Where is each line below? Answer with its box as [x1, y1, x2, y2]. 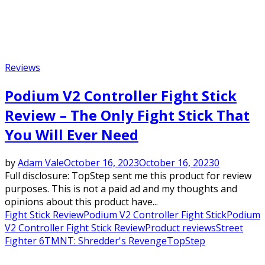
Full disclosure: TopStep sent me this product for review [5, 169, 251, 183]
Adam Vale [18, 156, 64, 170]
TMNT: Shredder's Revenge [44, 234, 167, 248]
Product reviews [145, 221, 216, 235]
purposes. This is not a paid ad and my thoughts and [5, 182, 237, 196]
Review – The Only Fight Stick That [5, 105, 250, 125]
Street [216, 221, 243, 235]
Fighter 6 [5, 234, 44, 248]
